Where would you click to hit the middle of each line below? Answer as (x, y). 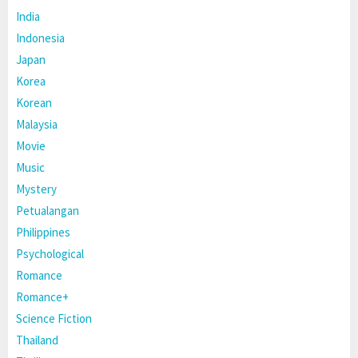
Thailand (37, 340)
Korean (34, 103)
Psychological (50, 254)
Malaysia (37, 125)
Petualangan (48, 211)
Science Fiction (54, 319)
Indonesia (40, 38)
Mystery (36, 189)
